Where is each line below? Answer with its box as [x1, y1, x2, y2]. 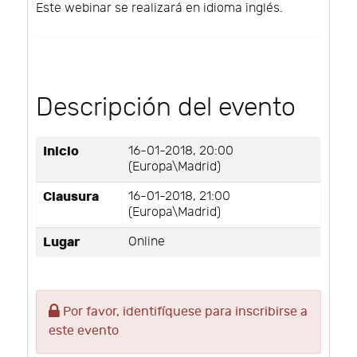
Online [128, 233, 165, 249]
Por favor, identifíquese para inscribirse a [60, 304, 308, 320]
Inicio [43, 143, 79, 159]
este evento [49, 323, 119, 339]
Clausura [43, 188, 99, 205]
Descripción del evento [36, 92, 296, 123]
